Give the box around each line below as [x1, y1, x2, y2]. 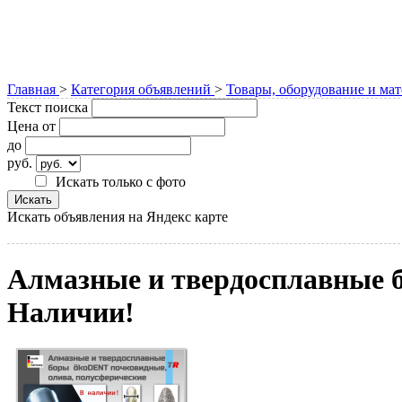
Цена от [7, 118, 56, 134]
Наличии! [7, 296, 135, 329]
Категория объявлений [71, 81, 214, 97]
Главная [7, 81, 59, 97]
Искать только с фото [56, 173, 186, 189]
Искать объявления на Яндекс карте [7, 208, 228, 224]
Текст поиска [7, 99, 88, 115]
